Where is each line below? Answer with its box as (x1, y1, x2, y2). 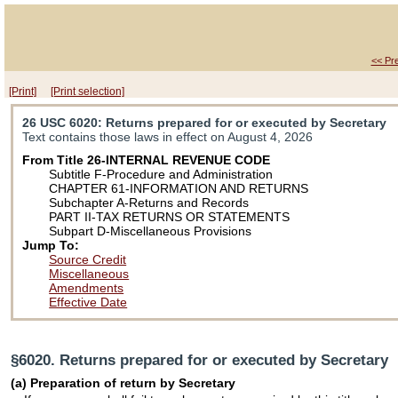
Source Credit (49, 252, 127, 267)
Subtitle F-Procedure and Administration (49, 167, 274, 182)
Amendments (49, 281, 124, 296)
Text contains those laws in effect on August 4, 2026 (22, 130, 314, 145)
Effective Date (49, 295, 128, 310)
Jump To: (22, 238, 80, 253)
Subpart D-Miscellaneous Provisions (49, 224, 252, 239)
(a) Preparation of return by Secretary (11, 376, 236, 391)
